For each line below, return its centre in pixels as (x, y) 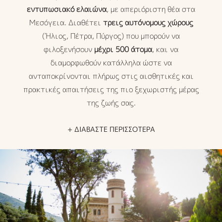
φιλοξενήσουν (69, 49)
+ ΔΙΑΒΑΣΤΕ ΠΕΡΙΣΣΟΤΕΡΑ (111, 129)
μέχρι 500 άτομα (123, 49)
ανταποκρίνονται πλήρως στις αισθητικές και (111, 76)
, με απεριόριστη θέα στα (151, 9)
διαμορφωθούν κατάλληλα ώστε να (111, 63)
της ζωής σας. (111, 103)
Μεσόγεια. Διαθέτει (66, 23)
